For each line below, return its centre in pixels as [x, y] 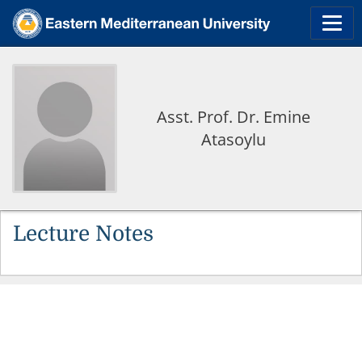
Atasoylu [234, 139]
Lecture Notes [83, 234]
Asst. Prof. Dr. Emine [234, 117]
